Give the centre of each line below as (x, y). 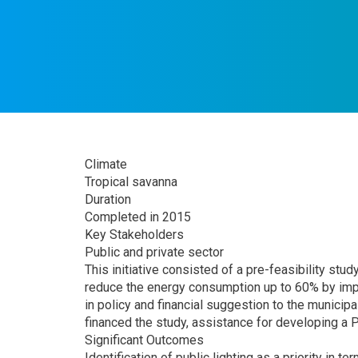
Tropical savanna (131, 181)
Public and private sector (154, 252)
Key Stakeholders (134, 234)
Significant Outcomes (144, 340)
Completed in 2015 (138, 217)
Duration (108, 199)
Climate (106, 164)
